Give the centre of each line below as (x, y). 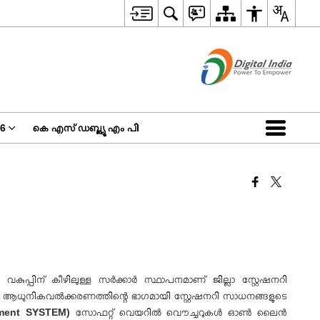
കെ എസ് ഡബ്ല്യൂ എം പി (85, 128)
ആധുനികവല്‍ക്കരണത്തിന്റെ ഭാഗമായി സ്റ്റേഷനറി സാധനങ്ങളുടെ (145, 296)
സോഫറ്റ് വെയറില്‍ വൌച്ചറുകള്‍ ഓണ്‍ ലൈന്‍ (181, 312)
